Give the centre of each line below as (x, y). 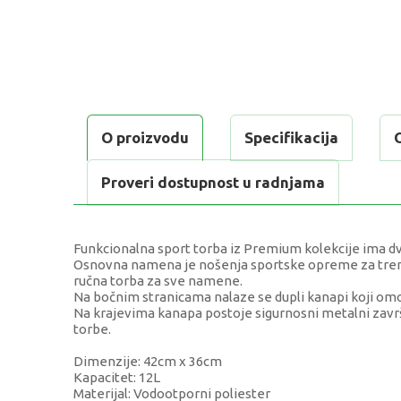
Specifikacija (291, 138)
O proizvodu (145, 138)
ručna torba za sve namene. (158, 281)
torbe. (92, 329)
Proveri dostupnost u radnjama (213, 183)
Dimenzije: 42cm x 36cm (148, 362)
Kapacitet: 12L (117, 378)
